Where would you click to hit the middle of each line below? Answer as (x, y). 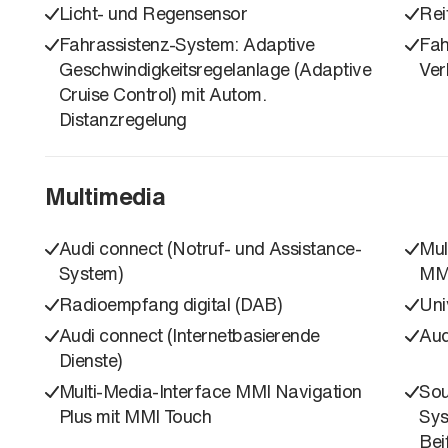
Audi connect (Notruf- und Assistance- (210, 247)
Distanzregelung (123, 118)
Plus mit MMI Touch (135, 415)
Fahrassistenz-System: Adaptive (187, 43)
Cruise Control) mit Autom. (162, 93)
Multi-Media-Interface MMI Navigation (210, 390)
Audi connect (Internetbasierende (189, 334)
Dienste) (91, 359)
